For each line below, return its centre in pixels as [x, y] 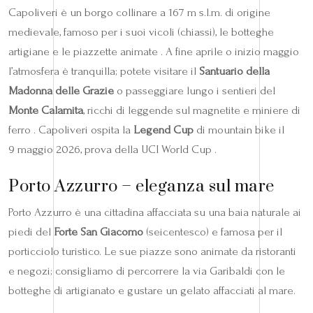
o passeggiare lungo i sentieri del [195, 91]
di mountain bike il [239, 130]
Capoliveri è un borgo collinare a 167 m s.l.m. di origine [139, 13]
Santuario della [234, 71]
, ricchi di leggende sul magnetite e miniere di [192, 110]
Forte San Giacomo [99, 232]
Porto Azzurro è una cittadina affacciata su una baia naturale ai [155, 212]
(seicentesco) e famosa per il [213, 232]
